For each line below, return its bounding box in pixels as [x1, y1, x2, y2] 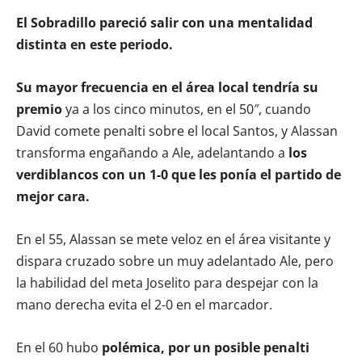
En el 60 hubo [16, 338, 102, 356]
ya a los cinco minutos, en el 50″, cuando [62, 99, 311, 118]
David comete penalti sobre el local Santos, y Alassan [16, 121, 338, 140]
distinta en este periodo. [16, 35, 173, 53]
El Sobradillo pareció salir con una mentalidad [16, 13, 313, 32]
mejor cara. [16, 187, 90, 205]
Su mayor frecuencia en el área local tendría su [16, 78, 318, 96]
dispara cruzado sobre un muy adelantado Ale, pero [16, 251, 334, 270]
